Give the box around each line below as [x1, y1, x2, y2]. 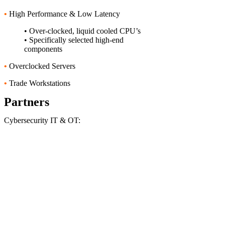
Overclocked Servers [7, 62, 75, 70]
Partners [4, 95, 49, 108]
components [24, 45, 62, 53]
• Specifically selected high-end [24, 36, 124, 44]
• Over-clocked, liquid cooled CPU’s [24, 27, 141, 35]
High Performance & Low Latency [7, 10, 120, 18]
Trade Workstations [7, 79, 70, 87]
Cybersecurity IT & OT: [4, 116, 80, 125]
